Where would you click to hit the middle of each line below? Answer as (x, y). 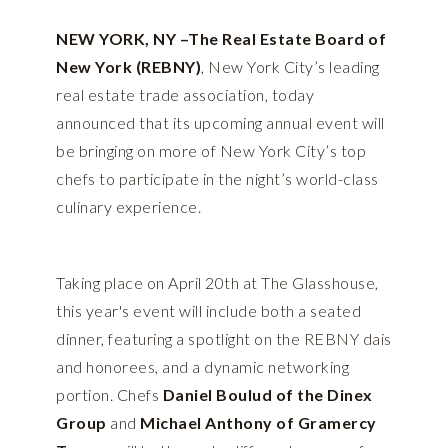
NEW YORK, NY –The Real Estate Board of (221, 39)
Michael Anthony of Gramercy (258, 423)
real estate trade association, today (185, 95)
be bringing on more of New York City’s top (211, 151)
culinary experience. (128, 207)
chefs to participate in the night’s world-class (217, 179)
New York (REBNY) (128, 67)
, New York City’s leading (290, 67)
